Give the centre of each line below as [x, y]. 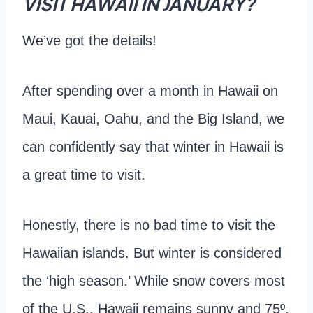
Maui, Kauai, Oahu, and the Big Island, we [153, 119]
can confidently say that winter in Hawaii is [153, 147]
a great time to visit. [84, 175]
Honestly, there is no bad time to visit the [149, 225]
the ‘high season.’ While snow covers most [154, 281]
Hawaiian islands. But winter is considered [152, 253]
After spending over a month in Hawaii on [150, 91]
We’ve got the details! [89, 41]
